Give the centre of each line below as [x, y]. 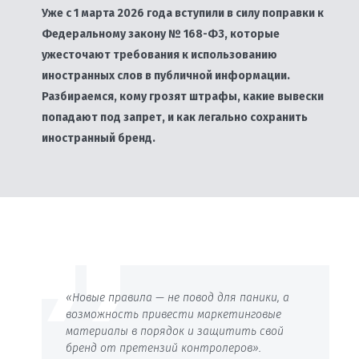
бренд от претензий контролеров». [163, 348]
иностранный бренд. [98, 138]
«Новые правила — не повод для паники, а [177, 298]
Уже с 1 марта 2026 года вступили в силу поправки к [182, 13]
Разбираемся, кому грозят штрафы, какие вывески [182, 97]
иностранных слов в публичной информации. [165, 76]
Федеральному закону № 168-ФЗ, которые [160, 34]
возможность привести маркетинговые [173, 315]
